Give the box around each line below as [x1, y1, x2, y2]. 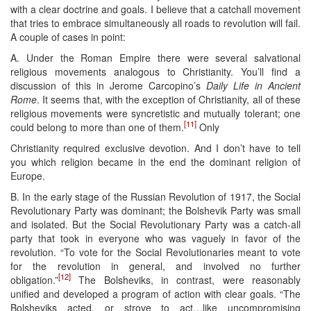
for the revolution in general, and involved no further [10, 258, 301, 273]
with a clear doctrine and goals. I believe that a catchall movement [10, 1, 301, 16]
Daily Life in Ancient [206, 78, 301, 92]
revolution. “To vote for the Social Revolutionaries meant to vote [10, 244, 301, 259]
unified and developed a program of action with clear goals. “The [10, 286, 301, 301]
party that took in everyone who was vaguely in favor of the [10, 230, 301, 245]
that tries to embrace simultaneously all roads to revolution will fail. [10, 15, 301, 30]
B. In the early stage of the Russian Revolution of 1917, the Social [10, 189, 301, 203]
